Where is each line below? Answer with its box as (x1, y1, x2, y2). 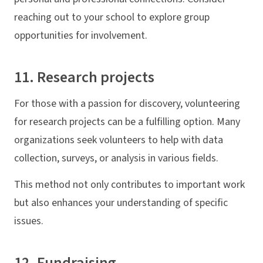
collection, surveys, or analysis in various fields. (14, 151, 218, 166)
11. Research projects (14, 66, 154, 88)
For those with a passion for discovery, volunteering (14, 96, 240, 112)
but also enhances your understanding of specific (14, 195, 228, 210)
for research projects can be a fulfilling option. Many (14, 114, 240, 130)
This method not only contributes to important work (14, 177, 245, 192)
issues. (14, 213, 43, 228)
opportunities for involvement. (14, 28, 147, 43)
